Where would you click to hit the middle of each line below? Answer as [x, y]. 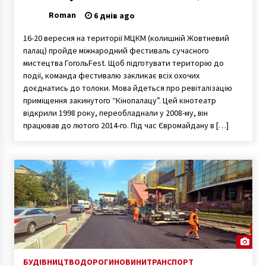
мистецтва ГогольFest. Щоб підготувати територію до [123, 63]
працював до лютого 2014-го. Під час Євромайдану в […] [126, 125]
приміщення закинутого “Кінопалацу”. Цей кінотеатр [119, 100]
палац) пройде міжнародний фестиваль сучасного [116, 50]
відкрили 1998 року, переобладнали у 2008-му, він [115, 113]
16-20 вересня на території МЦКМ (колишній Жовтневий [126, 38]
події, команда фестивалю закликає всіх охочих [111, 75]
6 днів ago [113, 15]
